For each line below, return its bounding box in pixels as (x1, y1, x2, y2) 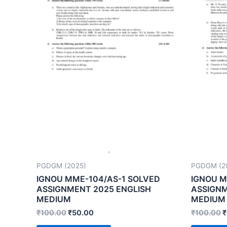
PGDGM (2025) (36, 162, 86, 170)
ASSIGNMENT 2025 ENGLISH (36, 183, 151, 194)
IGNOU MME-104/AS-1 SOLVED (36, 173, 160, 184)
